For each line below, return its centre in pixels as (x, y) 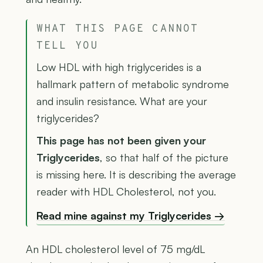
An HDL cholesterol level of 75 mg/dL (115, 249)
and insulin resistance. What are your (122, 101)
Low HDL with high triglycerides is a (119, 67)
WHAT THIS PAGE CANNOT (118, 29)
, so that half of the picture (164, 157)
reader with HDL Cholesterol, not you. (126, 191)
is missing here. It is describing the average (136, 174)
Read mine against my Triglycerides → (131, 215)
